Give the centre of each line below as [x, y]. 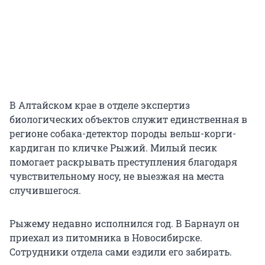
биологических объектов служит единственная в [128, 119]
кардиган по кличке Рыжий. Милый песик [113, 148]
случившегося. [45, 190]
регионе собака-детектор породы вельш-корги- [123, 134]
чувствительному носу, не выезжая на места [117, 176]
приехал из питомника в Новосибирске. [106, 238]
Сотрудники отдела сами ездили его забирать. [121, 252]
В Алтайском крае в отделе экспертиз [100, 105]
